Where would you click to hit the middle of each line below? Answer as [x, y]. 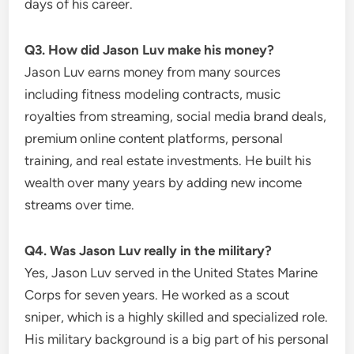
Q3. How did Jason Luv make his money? [150, 49]
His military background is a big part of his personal [177, 339]
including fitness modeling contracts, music [153, 94]
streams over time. [80, 204]
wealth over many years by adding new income [164, 182]
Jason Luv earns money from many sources [153, 72]
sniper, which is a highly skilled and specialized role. [177, 316]
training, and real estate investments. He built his [168, 160]
